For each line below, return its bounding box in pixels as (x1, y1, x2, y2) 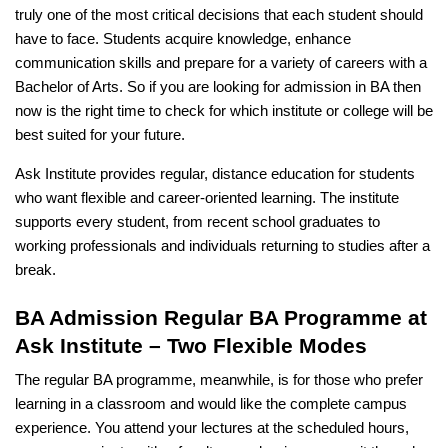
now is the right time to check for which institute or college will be (15, 102, 433, 119)
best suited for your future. (15, 126, 185, 143)
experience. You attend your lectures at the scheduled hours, (15, 419, 409, 436)
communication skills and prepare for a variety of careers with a (15, 54, 427, 71)
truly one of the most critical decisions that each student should (15, 6, 423, 23)
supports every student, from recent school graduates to (15, 213, 380, 230)
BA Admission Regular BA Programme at (15, 305, 427, 330)
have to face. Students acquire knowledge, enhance (15, 30, 351, 47)
